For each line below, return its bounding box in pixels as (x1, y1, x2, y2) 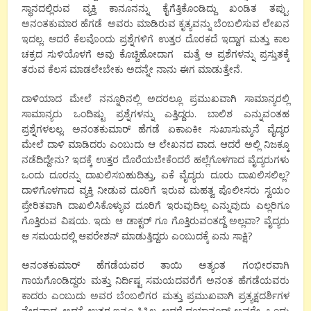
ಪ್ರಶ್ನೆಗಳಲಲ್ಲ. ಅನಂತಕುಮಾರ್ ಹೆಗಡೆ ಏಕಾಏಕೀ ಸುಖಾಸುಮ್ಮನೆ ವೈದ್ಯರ (22, 122, 289, 136)
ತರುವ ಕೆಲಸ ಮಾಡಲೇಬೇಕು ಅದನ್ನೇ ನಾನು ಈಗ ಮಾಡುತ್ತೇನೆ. (22, 62, 243, 76)
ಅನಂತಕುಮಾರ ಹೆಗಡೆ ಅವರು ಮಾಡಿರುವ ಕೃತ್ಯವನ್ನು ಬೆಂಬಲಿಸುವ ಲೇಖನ (22, 17, 289, 31)
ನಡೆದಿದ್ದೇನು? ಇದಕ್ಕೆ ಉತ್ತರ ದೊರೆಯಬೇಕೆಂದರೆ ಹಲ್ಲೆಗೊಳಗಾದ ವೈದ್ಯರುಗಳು (22, 153, 289, 167)
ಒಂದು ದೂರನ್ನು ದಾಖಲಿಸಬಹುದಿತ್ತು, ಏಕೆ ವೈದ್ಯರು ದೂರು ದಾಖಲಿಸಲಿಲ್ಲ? (22, 168, 289, 182)
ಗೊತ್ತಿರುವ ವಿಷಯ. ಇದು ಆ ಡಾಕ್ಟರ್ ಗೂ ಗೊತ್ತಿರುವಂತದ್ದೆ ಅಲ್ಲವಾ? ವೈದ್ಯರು (22, 214, 289, 228)
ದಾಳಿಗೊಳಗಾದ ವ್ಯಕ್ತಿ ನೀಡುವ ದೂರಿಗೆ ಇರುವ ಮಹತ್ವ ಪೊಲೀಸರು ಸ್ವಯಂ (22, 183, 289, 197)
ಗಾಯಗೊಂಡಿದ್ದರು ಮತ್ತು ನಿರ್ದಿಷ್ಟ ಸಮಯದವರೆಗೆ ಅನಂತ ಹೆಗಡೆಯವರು (22, 274, 289, 287)
